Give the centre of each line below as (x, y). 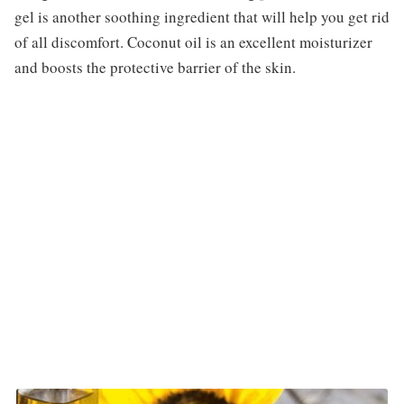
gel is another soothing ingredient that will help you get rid (202, 16)
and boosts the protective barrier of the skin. (155, 67)
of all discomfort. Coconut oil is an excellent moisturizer (193, 41)
